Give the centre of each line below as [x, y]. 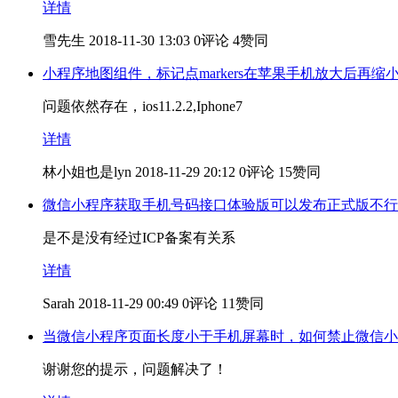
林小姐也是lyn [87, 171]
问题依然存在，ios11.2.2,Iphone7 [143, 106]
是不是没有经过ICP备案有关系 [139, 237]
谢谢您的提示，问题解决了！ [135, 369]
